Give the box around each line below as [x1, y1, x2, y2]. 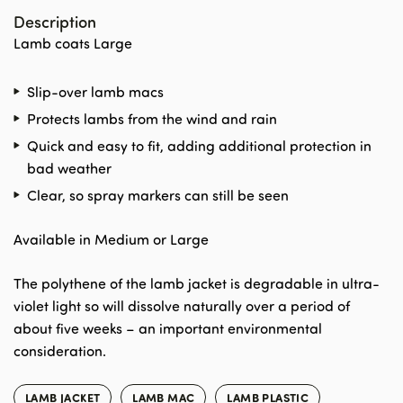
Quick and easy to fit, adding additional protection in [27, 136, 372, 155]
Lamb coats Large [13, 33, 132, 52]
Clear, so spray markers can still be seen [27, 185, 289, 204]
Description [13, 10, 96, 31]
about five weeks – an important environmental [13, 318, 322, 337]
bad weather [27, 158, 112, 177]
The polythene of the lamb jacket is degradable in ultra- [13, 273, 380, 292]
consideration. [13, 341, 106, 360]
